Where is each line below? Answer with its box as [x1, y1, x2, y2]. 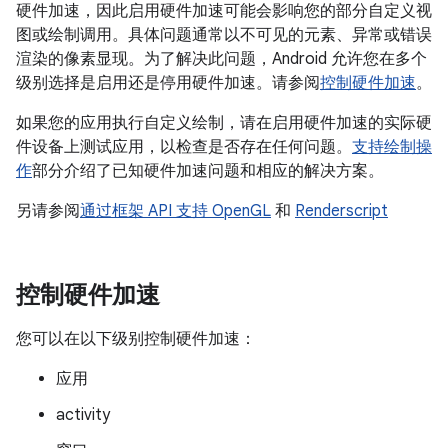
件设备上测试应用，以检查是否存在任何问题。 [16, 137, 352, 157]
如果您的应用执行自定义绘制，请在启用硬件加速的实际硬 [16, 113, 432, 133]
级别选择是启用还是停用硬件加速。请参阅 [16, 73, 320, 93]
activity [56, 405, 110, 425]
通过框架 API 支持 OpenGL [80, 201, 271, 221]
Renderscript [295, 201, 388, 221]
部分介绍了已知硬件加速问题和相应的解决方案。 [32, 161, 384, 181]
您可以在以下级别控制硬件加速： [16, 329, 256, 349]
